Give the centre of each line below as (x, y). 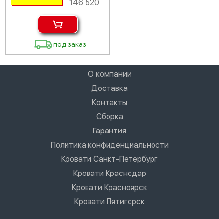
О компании (109, 74)
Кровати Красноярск (109, 187)
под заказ (70, 44)
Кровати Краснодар (109, 173)
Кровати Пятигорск (109, 201)
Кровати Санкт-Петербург (109, 159)
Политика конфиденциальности (109, 145)
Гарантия (109, 131)
